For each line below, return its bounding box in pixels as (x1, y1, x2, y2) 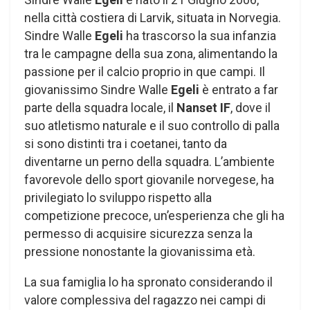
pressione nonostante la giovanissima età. (24, 244, 255, 259)
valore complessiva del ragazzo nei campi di (24, 293, 266, 308)
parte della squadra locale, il (24, 100, 176, 116)
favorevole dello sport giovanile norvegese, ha (24, 172, 274, 188)
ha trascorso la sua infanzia (126, 28, 276, 44)
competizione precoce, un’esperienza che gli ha (24, 208, 284, 224)
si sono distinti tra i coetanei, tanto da (24, 136, 227, 152)
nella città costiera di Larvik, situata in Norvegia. (24, 10, 281, 26)
